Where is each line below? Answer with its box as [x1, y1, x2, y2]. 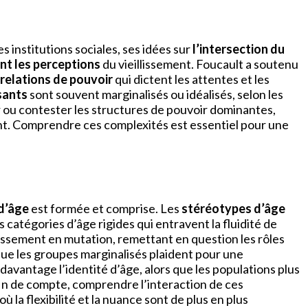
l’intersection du [192, 41, 285, 57]
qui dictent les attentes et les [113, 71, 269, 87]
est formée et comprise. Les [29, 201, 181, 217]
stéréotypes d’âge [181, 201, 285, 217]
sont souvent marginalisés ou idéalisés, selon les [27, 87, 283, 102]
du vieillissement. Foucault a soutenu [100, 56, 298, 72]
